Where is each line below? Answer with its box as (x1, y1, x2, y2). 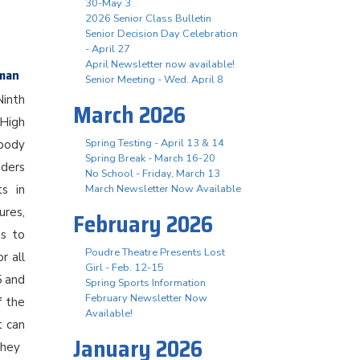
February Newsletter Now (85, 291, 207, 305)
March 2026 (73, 97, 186, 133)
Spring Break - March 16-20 (85, 151, 215, 166)
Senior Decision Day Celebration (85, 27, 238, 41)
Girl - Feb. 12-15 (85, 260, 164, 275)
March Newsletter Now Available (85, 182, 241, 196)
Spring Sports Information (85, 276, 206, 290)
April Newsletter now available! (85, 57, 235, 72)
